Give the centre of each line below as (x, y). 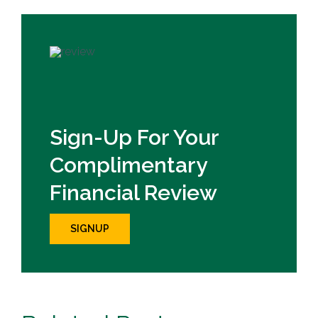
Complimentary (128, 165)
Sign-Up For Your (134, 137)
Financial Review (133, 192)
